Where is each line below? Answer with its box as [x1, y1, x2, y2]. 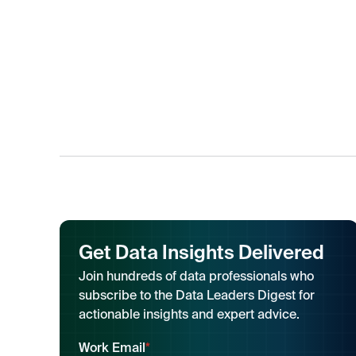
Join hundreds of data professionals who [78, 271, 314, 284]
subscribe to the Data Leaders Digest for [78, 290, 315, 304]
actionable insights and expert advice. [78, 309, 300, 323]
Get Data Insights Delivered [78, 244, 324, 264]
